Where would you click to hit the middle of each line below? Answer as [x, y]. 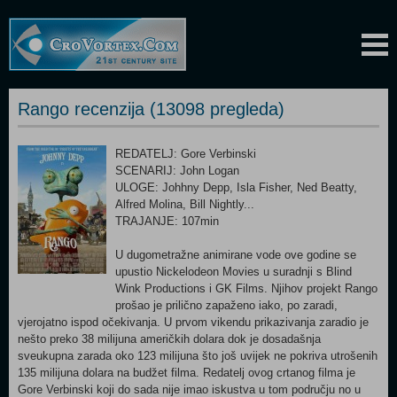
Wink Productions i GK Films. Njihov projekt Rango [246, 288]
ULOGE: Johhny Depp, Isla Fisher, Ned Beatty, [236, 187]
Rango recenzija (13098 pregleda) [151, 109]
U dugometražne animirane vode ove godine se [236, 255]
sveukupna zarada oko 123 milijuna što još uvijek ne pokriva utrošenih [198, 356]
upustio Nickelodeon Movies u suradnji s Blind [234, 272]
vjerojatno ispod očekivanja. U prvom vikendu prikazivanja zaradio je [193, 322]
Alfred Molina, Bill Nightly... [185, 204]
